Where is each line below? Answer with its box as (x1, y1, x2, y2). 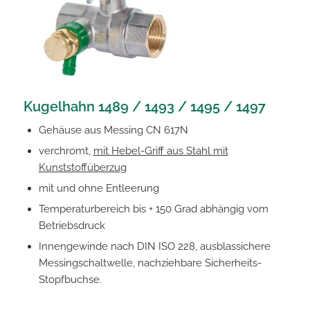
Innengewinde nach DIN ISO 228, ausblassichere (38, 239, 271, 253)
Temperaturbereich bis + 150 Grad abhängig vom (38, 202, 268, 215)
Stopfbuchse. (38, 273, 102, 286)
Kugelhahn (23, 98, 98, 115)
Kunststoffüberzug (38, 161, 127, 174)
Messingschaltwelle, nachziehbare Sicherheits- (38, 256, 262, 269)
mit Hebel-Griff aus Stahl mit (93, 144, 228, 157)
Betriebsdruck (38, 219, 105, 232)
